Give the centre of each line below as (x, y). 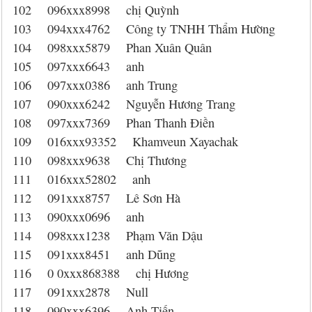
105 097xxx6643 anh (78, 66)
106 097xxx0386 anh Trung (95, 85)
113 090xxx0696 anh (78, 217)
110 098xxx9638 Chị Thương (100, 160)
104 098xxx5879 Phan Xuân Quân (112, 47)
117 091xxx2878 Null (80, 292)
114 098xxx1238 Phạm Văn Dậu (108, 235)
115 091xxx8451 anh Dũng (94, 254)
